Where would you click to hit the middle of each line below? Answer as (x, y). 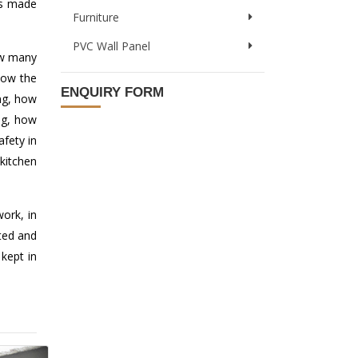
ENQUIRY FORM (112, 92)
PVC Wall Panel (111, 46)
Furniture (96, 17)
